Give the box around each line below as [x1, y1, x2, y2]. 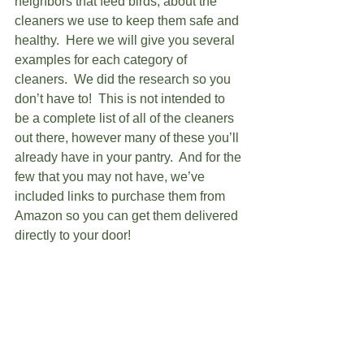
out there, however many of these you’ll [15, 130, 242, 145]
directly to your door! [15, 227, 141, 242]
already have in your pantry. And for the [15, 149, 245, 164]
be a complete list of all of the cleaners [15, 110, 237, 125]
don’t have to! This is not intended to [15, 91, 228, 106]
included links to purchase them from [15, 188, 228, 203]
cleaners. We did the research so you [15, 71, 234, 86]
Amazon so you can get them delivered [15, 208, 241, 223]
